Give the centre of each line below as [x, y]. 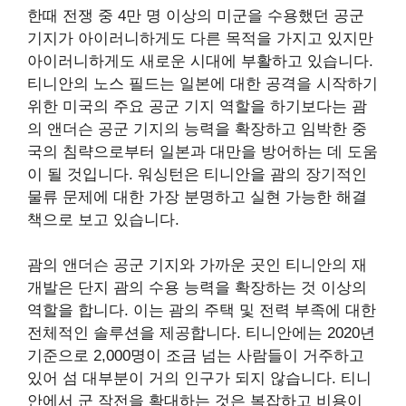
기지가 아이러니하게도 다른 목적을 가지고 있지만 [200, 38]
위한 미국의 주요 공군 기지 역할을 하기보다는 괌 [197, 106]
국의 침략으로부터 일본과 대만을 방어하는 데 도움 [203, 151]
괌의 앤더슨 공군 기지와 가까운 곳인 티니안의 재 [197, 266]
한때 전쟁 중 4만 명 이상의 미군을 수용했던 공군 [196, 15]
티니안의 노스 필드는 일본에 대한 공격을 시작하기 [203, 83]
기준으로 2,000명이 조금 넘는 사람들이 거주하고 [196, 356]
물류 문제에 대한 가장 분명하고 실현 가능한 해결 [197, 197]
